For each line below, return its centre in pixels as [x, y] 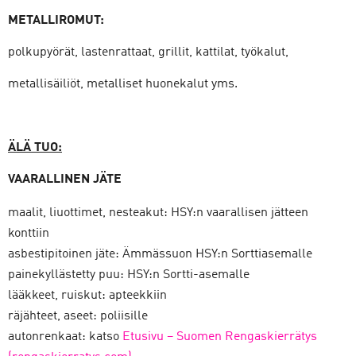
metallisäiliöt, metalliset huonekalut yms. [123, 84]
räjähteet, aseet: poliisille [78, 316]
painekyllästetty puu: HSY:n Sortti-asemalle [129, 275]
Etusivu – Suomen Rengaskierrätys [220, 337]
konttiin [29, 234]
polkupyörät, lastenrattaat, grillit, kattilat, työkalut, [148, 52]
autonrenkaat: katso [65, 337]
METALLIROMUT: [56, 21]
